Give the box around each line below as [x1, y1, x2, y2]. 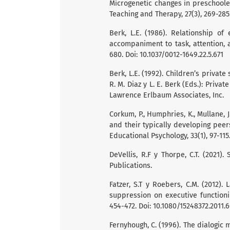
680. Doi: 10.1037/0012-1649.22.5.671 [109, 50, 223, 59]
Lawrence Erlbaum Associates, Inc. [109, 90, 224, 100]
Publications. [109, 161, 152, 170]
